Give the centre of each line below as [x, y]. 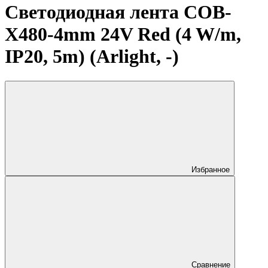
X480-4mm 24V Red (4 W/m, [123, 34]
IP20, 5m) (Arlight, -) [92, 57]
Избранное [211, 169]
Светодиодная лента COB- [118, 12]
